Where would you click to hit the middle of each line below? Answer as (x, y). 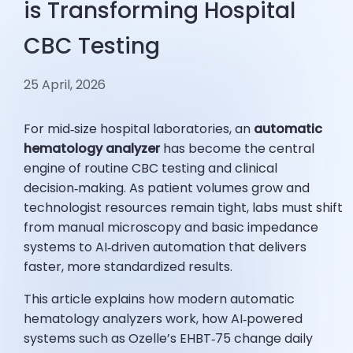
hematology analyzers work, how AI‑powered (163, 319)
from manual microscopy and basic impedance (171, 228)
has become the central (238, 149)
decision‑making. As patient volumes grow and (167, 188)
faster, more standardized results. (128, 267)
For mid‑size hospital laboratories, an (139, 129)
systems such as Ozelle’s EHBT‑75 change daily (169, 339)
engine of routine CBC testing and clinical (151, 169)
